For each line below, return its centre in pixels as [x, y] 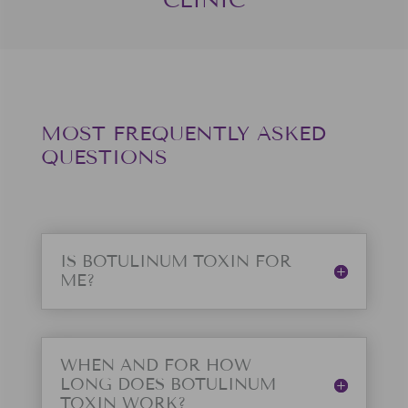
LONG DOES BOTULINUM [168, 385]
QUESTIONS [104, 158]
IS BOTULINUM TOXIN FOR [175, 262]
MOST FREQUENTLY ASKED [183, 134]
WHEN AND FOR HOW [155, 366]
